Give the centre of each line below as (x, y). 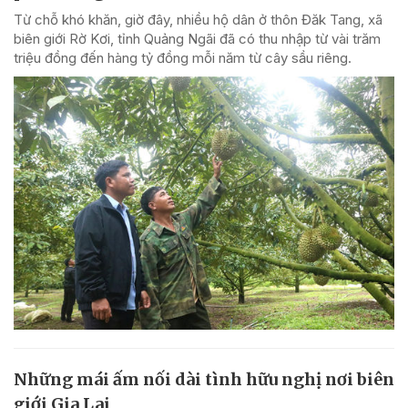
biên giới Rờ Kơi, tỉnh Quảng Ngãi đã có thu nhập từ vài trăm (197, 38)
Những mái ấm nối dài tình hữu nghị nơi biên (204, 380)
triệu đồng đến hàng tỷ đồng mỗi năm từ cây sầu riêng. (183, 57)
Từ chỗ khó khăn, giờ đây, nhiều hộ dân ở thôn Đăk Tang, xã (198, 19)
